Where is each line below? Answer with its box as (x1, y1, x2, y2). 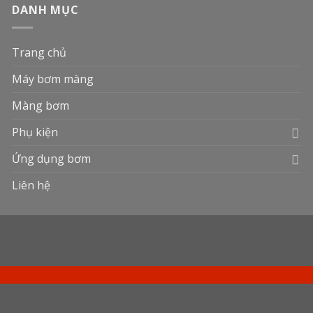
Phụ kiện (12, 124, 59, 140)
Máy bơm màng (12, 71, 94, 87)
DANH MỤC (12, 2, 79, 18)
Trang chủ (12, 45, 67, 60)
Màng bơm (12, 98, 70, 113)
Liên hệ (12, 177, 51, 193)
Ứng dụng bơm (12, 151, 92, 166)
